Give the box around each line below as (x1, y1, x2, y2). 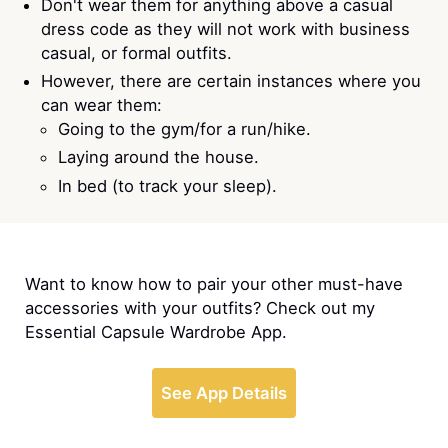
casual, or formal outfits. (41, 43, 233, 64)
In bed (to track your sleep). (58, 175, 278, 196)
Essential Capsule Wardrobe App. (24, 322, 287, 343)
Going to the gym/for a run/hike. (58, 119, 312, 140)
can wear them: (41, 95, 163, 116)
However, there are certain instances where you (41, 71, 422, 92)
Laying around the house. (58, 147, 260, 168)
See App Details (160, 383, 287, 404)
